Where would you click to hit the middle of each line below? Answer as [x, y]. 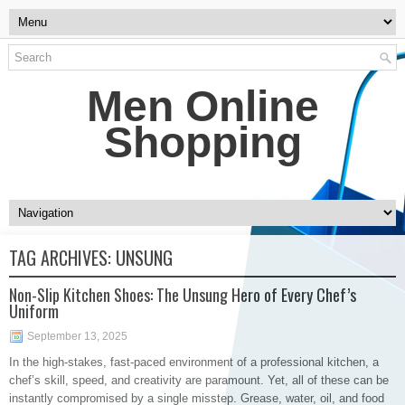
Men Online [202, 106]
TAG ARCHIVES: [62, 258]
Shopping [202, 142]
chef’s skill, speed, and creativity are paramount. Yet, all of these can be [199, 380]
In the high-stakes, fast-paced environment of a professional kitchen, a [194, 362]
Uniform [34, 311]
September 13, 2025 [77, 336]
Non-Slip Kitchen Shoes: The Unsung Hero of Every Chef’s [183, 295]
